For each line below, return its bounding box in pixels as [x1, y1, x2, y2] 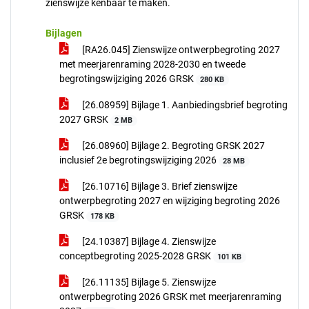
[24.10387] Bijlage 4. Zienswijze [80, 236, 216, 247]
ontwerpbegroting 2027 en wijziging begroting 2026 [59, 195, 280, 206]
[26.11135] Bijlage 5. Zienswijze [80, 277, 216, 288]
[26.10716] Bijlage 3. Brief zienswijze [80, 181, 237, 192]
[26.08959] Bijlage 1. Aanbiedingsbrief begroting [80, 99, 288, 110]
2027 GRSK [59, 114, 110, 125]
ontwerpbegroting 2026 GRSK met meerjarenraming [59, 291, 281, 302]
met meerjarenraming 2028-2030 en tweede [59, 59, 246, 70]
